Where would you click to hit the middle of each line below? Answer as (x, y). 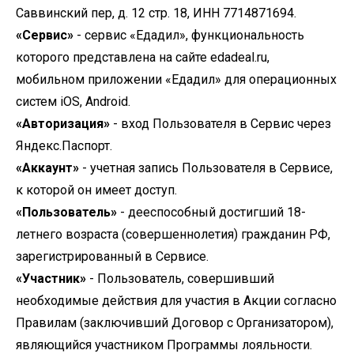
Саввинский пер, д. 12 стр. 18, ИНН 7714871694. (156, 13)
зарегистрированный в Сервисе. (112, 256)
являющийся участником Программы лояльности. (164, 345)
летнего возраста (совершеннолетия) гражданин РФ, (173, 234)
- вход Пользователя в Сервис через (220, 124)
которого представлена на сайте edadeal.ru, (143, 57)
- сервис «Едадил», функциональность (189, 35)
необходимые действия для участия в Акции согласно (176, 301)
